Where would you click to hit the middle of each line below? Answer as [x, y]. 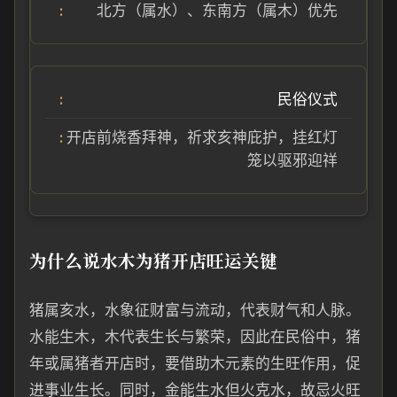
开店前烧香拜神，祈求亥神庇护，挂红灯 [202, 137]
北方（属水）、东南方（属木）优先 [217, 11]
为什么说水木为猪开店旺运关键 [153, 260]
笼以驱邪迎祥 [292, 160]
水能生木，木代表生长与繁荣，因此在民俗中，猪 [195, 337]
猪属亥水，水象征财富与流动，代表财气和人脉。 [195, 310]
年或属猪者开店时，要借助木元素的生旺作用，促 [195, 363]
